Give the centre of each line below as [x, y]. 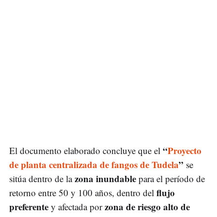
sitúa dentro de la [42, 179]
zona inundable [105, 179]
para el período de [170, 179]
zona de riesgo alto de [147, 207]
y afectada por [77, 207]
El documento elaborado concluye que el [86, 151]
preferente [29, 207]
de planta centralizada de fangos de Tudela [94, 165]
